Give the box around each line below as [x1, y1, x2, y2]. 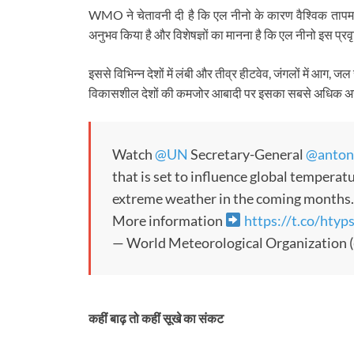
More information [112, 211, 225, 229]
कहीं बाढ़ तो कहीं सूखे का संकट [88, 311, 224, 326]
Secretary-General [188, 145, 306, 163]
